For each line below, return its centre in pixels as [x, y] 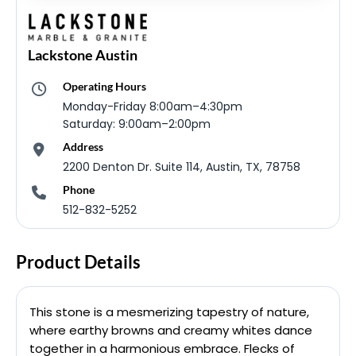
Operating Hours [104, 87]
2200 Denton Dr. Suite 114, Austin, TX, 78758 [182, 167]
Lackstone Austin [83, 55]
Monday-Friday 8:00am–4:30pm [153, 107]
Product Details [78, 262]
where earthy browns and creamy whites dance [171, 331]
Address [83, 147]
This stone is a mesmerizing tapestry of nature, [169, 312]
